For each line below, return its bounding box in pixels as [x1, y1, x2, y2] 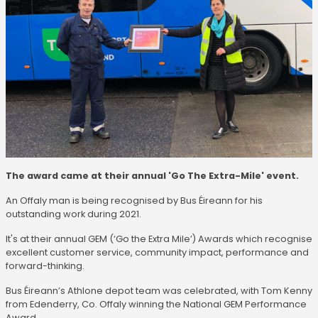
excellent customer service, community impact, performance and [6, 246, 309, 258]
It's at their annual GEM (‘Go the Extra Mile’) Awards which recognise [6, 233, 312, 245]
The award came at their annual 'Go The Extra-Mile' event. [6, 170, 299, 182]
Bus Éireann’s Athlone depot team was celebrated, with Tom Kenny [6, 285, 312, 297]
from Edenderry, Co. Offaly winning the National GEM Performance [6, 298, 307, 310]
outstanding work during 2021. [6, 208, 143, 220]
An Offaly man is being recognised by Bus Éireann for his [6, 194, 263, 207]
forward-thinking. [6, 260, 84, 272]
